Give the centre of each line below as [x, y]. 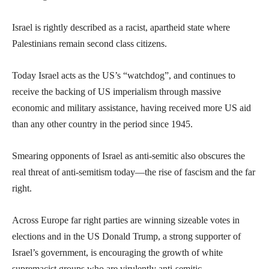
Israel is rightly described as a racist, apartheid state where [121, 28]
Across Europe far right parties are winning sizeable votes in [126, 220]
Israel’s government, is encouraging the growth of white [117, 253]
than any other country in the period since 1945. [102, 124]
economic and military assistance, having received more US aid [131, 108]
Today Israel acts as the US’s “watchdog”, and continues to [124, 76]
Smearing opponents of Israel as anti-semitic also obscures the [128, 156]
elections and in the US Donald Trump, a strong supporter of [126, 237]
